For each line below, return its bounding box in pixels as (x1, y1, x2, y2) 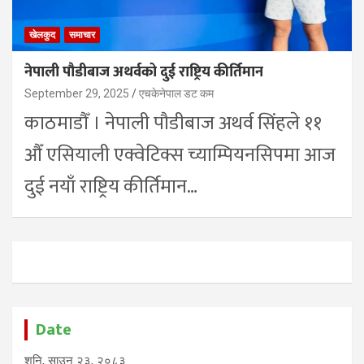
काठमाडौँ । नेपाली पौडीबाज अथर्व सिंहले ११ (24, 106, 322, 140)
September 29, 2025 (24, 86, 129, 100)
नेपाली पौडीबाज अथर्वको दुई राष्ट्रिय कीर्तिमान (24, 59, 263, 84)
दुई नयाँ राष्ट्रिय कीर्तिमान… (24, 170, 197, 203)
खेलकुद (29, 28, 55, 41)
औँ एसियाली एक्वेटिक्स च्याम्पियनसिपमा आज (24, 138, 336, 171)
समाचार (69, 28, 95, 41)
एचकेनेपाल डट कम (139, 86, 214, 100)
